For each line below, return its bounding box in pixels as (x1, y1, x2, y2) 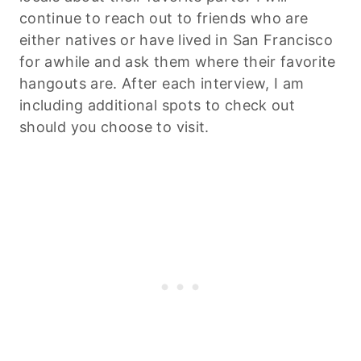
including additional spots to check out (19, 96, 296, 114)
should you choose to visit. (19, 118, 210, 135)
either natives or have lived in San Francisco (19, 31, 334, 48)
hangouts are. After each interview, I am (19, 74, 305, 92)
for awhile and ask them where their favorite (19, 52, 336, 70)
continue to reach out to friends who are (19, 9, 309, 27)
